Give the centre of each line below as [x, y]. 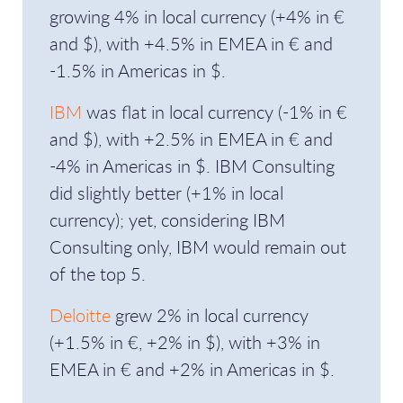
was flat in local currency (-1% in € [215, 112]
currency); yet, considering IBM [167, 220]
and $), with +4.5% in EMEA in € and [191, 44]
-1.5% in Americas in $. [138, 71]
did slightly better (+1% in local [166, 193]
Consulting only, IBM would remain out [198, 247]
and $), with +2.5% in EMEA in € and [191, 139]
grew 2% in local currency [210, 315]
